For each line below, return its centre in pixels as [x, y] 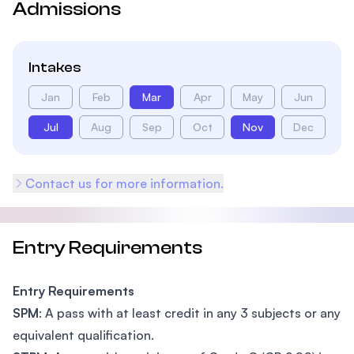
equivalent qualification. [83, 335]
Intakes [55, 68]
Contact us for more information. [124, 183]
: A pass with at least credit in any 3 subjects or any [190, 313]
